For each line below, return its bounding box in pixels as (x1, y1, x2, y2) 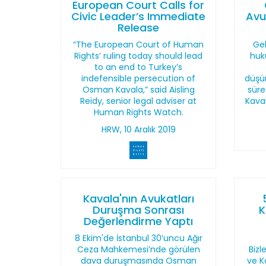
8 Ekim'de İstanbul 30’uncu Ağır (74, 232, 202, 244)
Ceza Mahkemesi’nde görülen (77, 243, 200, 255)
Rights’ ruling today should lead (74, 50, 203, 62)
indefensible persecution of (81, 72, 196, 84)
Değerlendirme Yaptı (84, 214, 194, 229)
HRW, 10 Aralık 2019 (101, 123, 176, 135)
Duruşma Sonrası (93, 202, 185, 217)
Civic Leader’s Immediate (71, 9, 206, 24)
